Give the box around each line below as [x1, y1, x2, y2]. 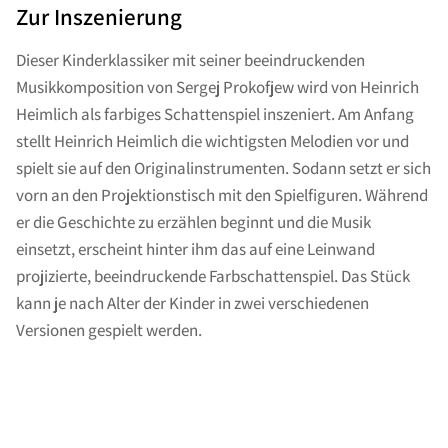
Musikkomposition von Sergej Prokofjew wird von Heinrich [16, 76, 419, 98]
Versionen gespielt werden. [16, 319, 202, 341]
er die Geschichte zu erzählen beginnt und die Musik [16, 211, 371, 233]
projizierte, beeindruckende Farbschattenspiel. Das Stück [16, 265, 410, 287]
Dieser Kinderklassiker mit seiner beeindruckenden [16, 49, 365, 71]
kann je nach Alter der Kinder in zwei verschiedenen [16, 292, 369, 314]
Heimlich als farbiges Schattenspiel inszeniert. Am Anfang [16, 103, 414, 125]
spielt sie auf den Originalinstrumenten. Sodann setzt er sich [16, 157, 431, 179]
